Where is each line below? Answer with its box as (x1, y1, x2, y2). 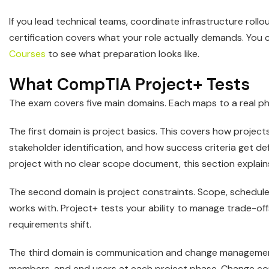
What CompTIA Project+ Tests (9, 73, 250, 96)
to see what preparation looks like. (46, 47, 199, 61)
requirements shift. (9, 218, 91, 231)
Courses (9, 47, 46, 61)
